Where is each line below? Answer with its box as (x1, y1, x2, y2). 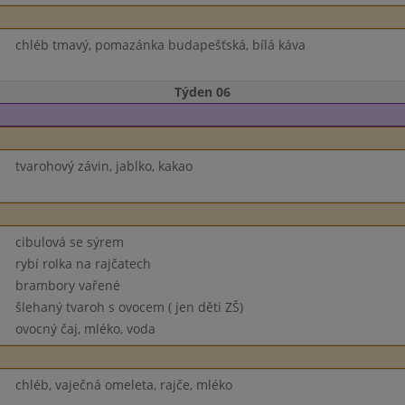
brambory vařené (14, 277, 120, 294)
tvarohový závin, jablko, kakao (14, 157, 193, 174)
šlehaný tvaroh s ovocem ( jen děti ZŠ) (14, 298, 243, 316)
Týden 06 (174, 83, 231, 100)
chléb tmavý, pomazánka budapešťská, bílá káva (14, 36, 306, 53)
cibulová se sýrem (14, 233, 124, 250)
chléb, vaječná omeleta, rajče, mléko (14, 376, 232, 393)
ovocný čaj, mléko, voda (14, 320, 155, 337)
